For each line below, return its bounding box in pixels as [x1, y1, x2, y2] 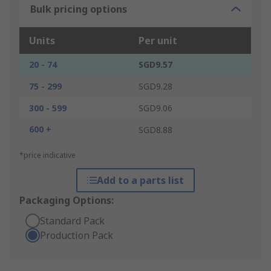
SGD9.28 [139, 80, 172, 93]
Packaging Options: [19, 194, 114, 207]
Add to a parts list [96, 174, 184, 188]
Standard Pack [40, 214, 105, 228]
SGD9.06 [139, 102, 172, 114]
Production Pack [40, 229, 113, 243]
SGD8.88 [139, 124, 172, 136]
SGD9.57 [139, 59, 172, 71]
